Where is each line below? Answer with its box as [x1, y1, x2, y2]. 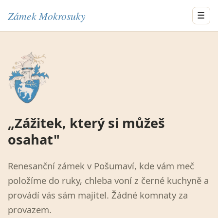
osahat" [8, 130, 60, 148]
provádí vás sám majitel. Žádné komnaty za [8, 189, 188, 201]
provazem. [8, 203, 52, 216]
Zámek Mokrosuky [8, 8, 86, 23]
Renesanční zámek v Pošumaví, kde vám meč [8, 160, 194, 172]
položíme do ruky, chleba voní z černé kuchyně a [8, 174, 209, 187]
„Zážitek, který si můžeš [8, 113, 165, 132]
